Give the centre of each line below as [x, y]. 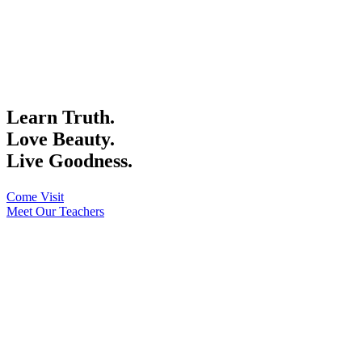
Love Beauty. [61, 139]
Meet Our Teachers [55, 212]
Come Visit [35, 197]
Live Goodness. [69, 161]
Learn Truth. [61, 118]
